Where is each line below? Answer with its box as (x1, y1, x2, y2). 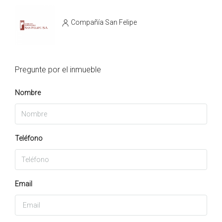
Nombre (15, 88, 41, 97)
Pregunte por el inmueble (15, 64, 101, 74)
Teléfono (15, 134, 43, 142)
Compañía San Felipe (71, 18, 137, 27)
